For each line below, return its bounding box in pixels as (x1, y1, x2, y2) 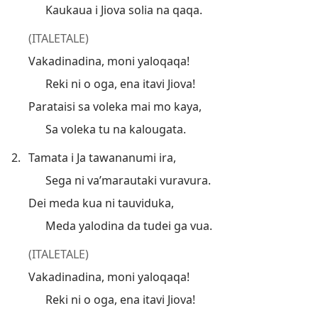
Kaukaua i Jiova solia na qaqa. (45, 1, 202, 18)
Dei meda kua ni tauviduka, (28, 194, 174, 211)
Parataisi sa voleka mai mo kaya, (28, 98, 202, 114)
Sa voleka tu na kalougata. (45, 121, 186, 137)
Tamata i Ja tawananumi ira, (28, 149, 176, 165)
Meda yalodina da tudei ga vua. (45, 217, 212, 234)
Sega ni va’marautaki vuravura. (45, 172, 211, 188)
